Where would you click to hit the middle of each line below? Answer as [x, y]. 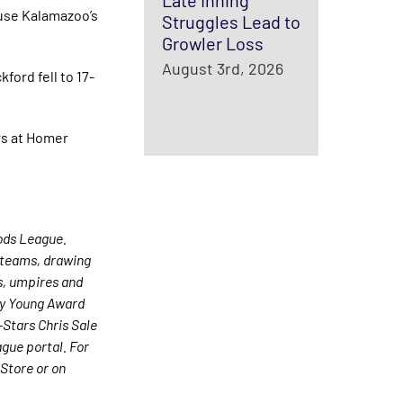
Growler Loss [212, 43]
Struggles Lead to [231, 22]
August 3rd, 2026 [222, 68]
